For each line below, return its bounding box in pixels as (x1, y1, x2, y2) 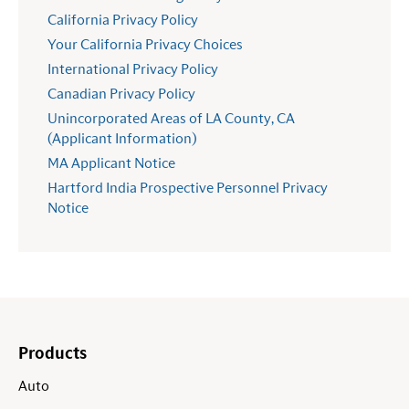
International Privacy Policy (47, 62, 218, 78)
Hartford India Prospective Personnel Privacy (47, 181, 328, 196)
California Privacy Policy (47, 13, 198, 28)
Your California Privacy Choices (47, 37, 243, 53)
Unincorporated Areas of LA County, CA (47, 111, 295, 127)
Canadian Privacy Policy (47, 87, 195, 102)
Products (18, 346, 87, 363)
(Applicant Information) (47, 131, 196, 147)
